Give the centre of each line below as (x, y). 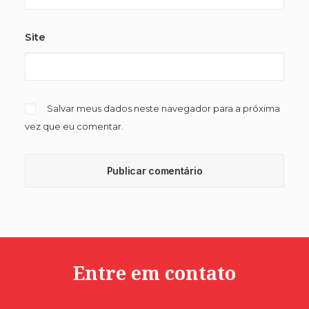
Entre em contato (154, 273)
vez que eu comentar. (74, 126)
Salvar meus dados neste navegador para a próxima (163, 108)
